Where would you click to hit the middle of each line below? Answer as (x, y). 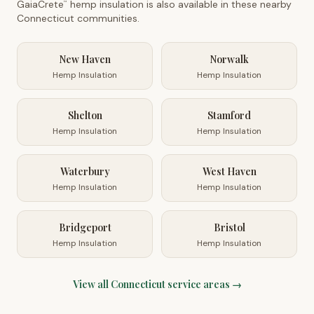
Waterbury (85, 171)
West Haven (229, 171)
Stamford (229, 115)
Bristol (229, 227)
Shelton (85, 115)
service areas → (203, 284)
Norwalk (229, 59)
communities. (107, 18)
